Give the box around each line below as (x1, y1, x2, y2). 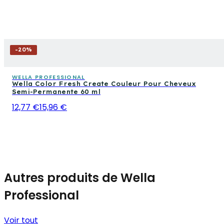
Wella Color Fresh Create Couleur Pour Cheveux (12, 79, 196, 87)
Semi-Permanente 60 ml (12, 87, 100, 95)
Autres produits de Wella (4, 169, 155, 186)
